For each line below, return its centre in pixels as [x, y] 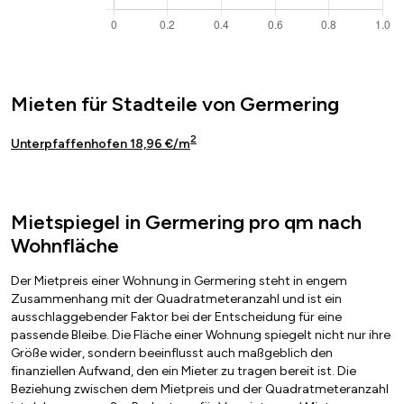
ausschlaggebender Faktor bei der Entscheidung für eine [176, 317]
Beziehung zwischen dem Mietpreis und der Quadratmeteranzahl [200, 390]
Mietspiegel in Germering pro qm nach [186, 223]
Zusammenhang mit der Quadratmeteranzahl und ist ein [176, 299]
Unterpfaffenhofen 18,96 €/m [101, 144]
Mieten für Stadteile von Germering [175, 104]
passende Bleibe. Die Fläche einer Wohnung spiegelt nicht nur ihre [201, 335]
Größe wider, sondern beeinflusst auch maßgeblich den [172, 353]
